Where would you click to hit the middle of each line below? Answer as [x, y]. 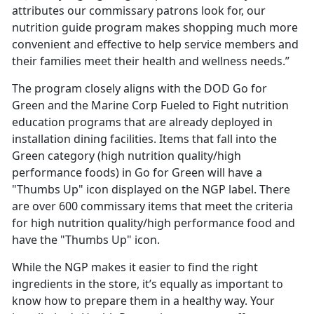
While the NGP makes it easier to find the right [135, 267]
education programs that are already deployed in [142, 122]
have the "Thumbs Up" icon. [86, 239]
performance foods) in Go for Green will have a [137, 172]
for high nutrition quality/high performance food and [153, 223]
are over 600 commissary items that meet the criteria [152, 206]
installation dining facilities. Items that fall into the [144, 138]
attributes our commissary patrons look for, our [139, 10]
